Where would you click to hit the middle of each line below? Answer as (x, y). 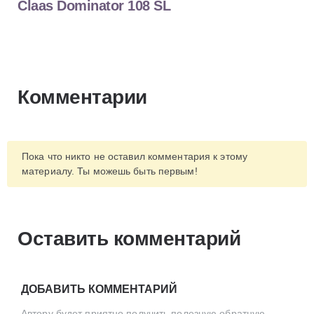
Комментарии (82, 97)
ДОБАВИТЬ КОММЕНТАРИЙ (99, 289)
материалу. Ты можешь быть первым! (110, 171)
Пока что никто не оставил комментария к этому (135, 156)
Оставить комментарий (129, 239)
